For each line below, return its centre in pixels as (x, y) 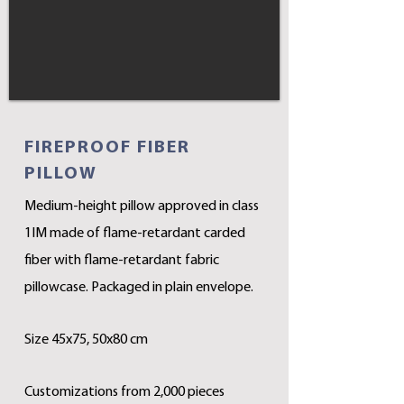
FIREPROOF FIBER (107, 148)
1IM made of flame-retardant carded (135, 234)
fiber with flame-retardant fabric (122, 261)
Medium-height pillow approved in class (142, 207)
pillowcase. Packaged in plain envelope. (139, 288)
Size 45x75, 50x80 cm (86, 340)
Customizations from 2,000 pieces (124, 392)
